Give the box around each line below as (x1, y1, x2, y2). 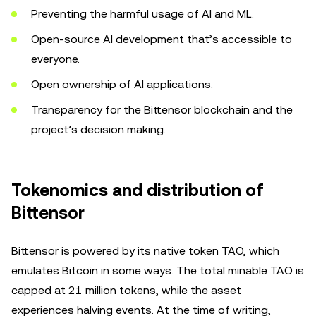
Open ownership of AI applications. (31, 78, 216, 91)
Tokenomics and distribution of (11, 181, 264, 200)
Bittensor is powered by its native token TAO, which (11, 244, 279, 257)
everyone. (31, 52, 83, 66)
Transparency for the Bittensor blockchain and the (31, 103, 293, 116)
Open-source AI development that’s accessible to (31, 32, 292, 46)
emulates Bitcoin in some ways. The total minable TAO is (11, 264, 304, 277)
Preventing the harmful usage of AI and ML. (31, 7, 257, 20)
